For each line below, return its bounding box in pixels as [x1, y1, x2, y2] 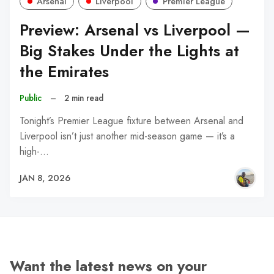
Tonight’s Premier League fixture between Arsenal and [20, 114, 243, 128]
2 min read [64, 92, 104, 105]
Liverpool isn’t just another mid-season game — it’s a [20, 129, 235, 143]
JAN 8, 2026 [20, 171, 70, 184]
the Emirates [20, 61, 109, 84]
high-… [20, 144, 49, 158]
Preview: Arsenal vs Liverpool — [20, 19, 250, 42]
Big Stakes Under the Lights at [20, 40, 239, 63]
